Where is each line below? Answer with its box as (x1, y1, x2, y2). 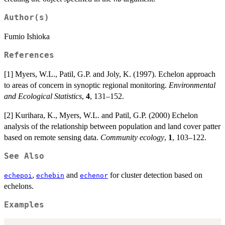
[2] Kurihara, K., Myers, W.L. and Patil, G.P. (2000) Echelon (4, 111, 198, 120)
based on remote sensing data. (4, 133, 100, 142)
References (4, 51, 54, 60)
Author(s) (4, 13, 49, 23)
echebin (36, 172, 64, 180)
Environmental (169, 81, 215, 90)
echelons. (4, 182, 34, 191)
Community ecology (100, 133, 164, 142)
